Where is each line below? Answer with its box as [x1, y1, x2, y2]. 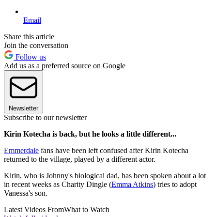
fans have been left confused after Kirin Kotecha [39, 146, 188, 155]
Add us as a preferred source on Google [4, 62, 125, 70]
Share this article [4, 32, 54, 41]
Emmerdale [4, 146, 39, 155]
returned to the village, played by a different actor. [4, 155, 155, 164]
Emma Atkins [111, 180, 153, 189]
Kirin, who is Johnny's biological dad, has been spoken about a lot [4, 171, 206, 180]
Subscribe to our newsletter [4, 113, 87, 122]
